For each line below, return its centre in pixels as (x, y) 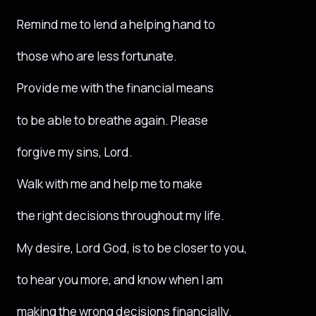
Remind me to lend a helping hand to (116, 24)
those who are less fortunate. (97, 56)
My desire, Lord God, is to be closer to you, (132, 248)
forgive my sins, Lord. (75, 152)
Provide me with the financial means (115, 88)
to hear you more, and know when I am (120, 279)
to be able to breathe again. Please (113, 120)
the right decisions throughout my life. (121, 216)
